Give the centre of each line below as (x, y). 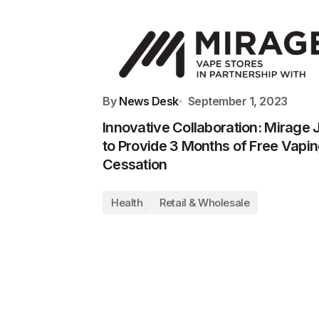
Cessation (135, 164)
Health (127, 202)
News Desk (149, 101)
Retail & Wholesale (205, 202)
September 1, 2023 (237, 101)
